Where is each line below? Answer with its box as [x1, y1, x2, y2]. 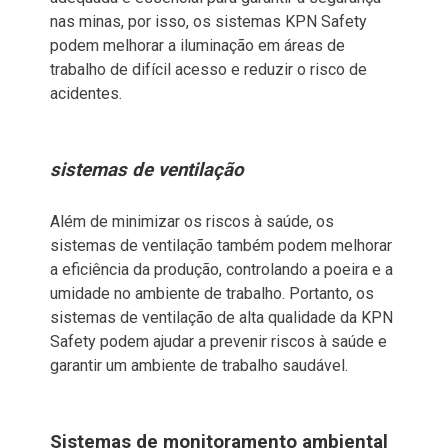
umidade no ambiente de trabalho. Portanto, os [50, 283, 374, 303]
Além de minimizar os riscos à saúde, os [50, 211, 334, 231]
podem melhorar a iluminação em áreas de [50, 35, 345, 55]
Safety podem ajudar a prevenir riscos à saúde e [50, 331, 387, 351]
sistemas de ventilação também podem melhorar [50, 235, 392, 255]
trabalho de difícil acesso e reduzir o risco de [50, 59, 367, 79]
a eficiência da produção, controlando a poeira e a [50, 259, 393, 279]
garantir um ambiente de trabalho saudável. [50, 355, 348, 375]
